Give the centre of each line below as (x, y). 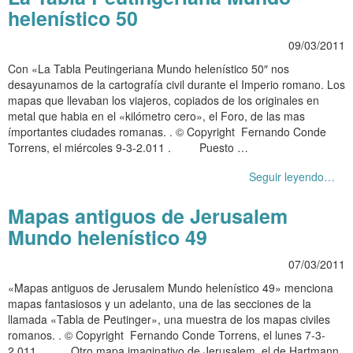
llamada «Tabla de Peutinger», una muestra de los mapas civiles (169, 319)
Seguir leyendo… (292, 176)
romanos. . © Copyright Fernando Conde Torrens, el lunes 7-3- (167, 334)
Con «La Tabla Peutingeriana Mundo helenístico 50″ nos (149, 68)
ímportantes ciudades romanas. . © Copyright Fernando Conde (167, 131)
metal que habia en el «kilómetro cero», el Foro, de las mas (156, 115)
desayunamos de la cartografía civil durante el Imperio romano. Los (176, 84)
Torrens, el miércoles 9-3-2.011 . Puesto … (128, 147)
